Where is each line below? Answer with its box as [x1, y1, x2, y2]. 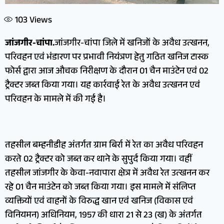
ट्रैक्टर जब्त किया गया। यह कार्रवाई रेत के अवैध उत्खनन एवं [5, 78, 200, 94]
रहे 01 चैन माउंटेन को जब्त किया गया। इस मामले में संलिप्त [5, 180, 196, 196]
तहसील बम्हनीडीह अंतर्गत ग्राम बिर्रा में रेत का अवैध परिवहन [5, 138, 203, 154]
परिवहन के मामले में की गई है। [5, 92, 106, 108]
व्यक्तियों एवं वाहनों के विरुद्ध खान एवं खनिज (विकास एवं [5, 194, 193, 210]
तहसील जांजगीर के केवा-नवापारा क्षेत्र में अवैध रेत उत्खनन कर [5, 166, 209, 182]
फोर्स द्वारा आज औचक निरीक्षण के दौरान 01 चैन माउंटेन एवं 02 [5, 64, 208, 80]
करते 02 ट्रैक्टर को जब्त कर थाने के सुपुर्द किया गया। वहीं [5, 152, 192, 168]
